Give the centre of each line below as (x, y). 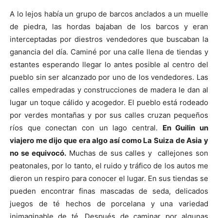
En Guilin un (185, 128)
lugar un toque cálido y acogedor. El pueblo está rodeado (109, 103)
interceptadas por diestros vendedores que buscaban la (109, 39)
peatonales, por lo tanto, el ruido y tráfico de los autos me (109, 166)
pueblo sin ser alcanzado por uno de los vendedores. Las (109, 77)
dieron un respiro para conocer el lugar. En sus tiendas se (109, 179)
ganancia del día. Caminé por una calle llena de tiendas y (109, 52)
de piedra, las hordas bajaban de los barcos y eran (109, 27)
